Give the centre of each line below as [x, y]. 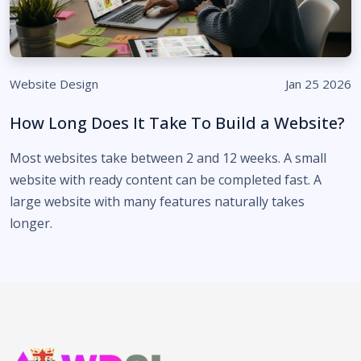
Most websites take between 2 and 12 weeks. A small [168, 158]
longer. [33, 223]
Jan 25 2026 [318, 84]
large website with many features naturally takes [157, 201]
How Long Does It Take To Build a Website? [177, 123]
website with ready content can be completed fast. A [166, 180]
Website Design [54, 84]
